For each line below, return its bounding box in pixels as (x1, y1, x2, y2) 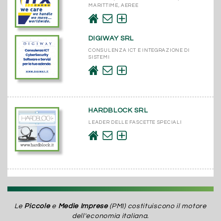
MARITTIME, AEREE (88, 2, 139, 8)
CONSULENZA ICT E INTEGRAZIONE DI (88, 47, 190, 53)
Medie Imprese (58, 202, 108, 210)
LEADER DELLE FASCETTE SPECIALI (88, 119, 182, 125)
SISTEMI (88, 54, 110, 60)
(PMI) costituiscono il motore (108, 202, 207, 210)
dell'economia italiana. (72, 212, 149, 220)
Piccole (24, 202, 50, 210)
